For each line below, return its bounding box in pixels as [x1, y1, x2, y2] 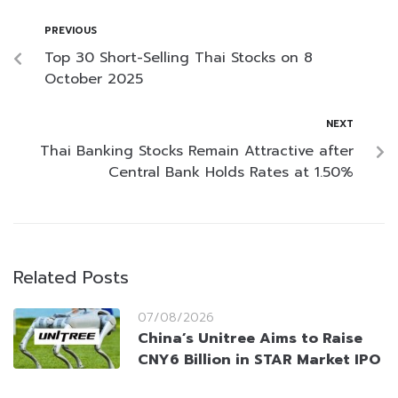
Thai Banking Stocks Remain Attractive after [40, 140, 354, 163]
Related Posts [13, 264, 129, 291]
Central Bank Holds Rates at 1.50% [108, 162, 354, 184]
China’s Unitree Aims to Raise [138, 328, 362, 350]
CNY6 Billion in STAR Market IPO [138, 349, 381, 371]
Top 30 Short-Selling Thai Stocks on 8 [44, 47, 313, 69]
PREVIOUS [44, 23, 97, 39]
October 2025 [44, 68, 143, 91]
